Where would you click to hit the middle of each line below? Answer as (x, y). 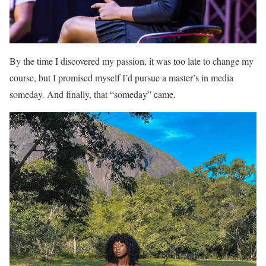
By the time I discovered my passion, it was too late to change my (132, 61)
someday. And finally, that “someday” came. (93, 94)
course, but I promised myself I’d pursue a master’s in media (121, 77)
